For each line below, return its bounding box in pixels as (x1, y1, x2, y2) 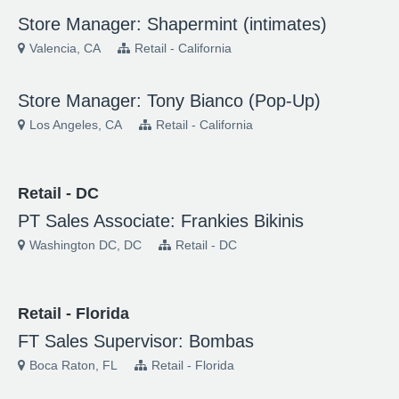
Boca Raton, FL (29, 358, 118, 372)
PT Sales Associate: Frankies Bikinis (18, 211, 304, 231)
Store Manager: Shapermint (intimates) (18, 14, 327, 34)
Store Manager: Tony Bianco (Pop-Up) (18, 91, 321, 110)
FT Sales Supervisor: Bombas (18, 331, 254, 351)
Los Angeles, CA (29, 118, 122, 132)
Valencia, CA (29, 41, 101, 55)
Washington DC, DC (29, 238, 142, 252)
